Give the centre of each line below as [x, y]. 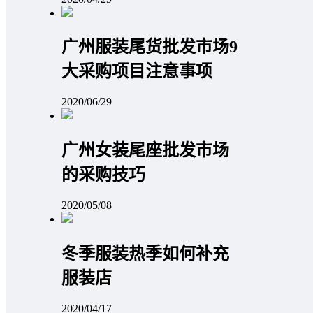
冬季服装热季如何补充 [145, 254]
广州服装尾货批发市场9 [150, 47]
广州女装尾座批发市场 [145, 151]
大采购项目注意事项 [137, 72]
